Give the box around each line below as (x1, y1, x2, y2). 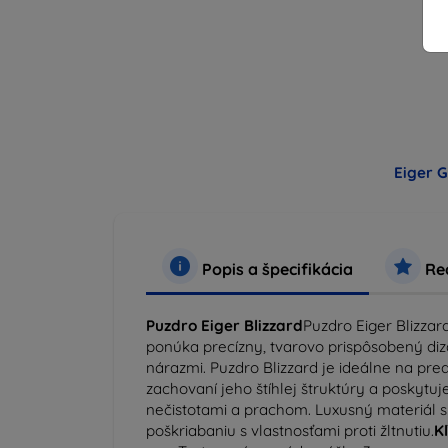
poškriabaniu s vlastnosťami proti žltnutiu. (146, 420, 434, 440)
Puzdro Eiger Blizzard (146, 315, 303, 335)
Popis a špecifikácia (198, 258, 353, 279)
